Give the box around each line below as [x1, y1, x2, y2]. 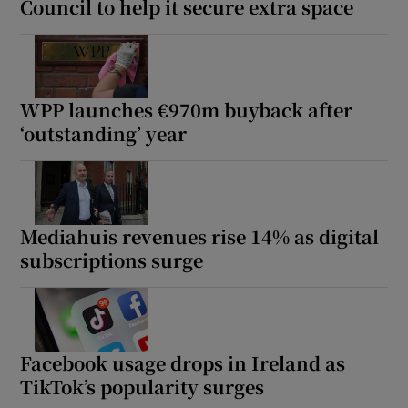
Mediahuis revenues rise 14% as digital [20, 223, 380, 250]
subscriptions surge [20, 247, 204, 274]
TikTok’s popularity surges [20, 373, 265, 401]
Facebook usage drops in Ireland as [20, 350, 346, 377]
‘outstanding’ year [20, 120, 188, 148]
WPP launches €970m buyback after [20, 97, 353, 124]
